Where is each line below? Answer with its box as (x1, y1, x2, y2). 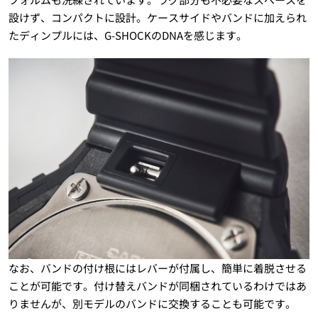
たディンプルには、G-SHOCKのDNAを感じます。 (8, 28, 247, 43)
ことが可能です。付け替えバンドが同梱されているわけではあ (8, 278, 307, 294)
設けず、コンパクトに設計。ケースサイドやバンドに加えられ (8, 10, 307, 26)
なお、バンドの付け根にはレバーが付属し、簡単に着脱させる (8, 261, 307, 276)
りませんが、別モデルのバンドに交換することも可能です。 (8, 296, 296, 312)
